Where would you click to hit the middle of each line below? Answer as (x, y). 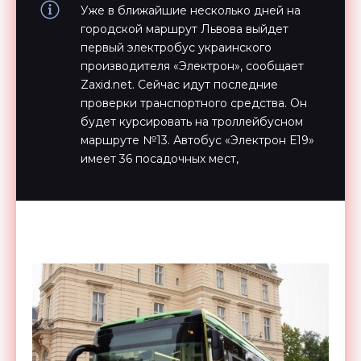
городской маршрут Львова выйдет (185, 29)
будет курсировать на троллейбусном (192, 122)
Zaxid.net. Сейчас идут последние (179, 85)
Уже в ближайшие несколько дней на (191, 10)
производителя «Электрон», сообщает (192, 66)
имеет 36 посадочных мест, (160, 159)
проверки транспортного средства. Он (194, 103)
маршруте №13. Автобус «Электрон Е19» (197, 140)
